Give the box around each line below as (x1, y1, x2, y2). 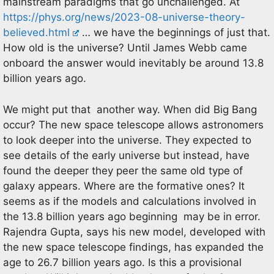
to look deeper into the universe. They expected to (3, 133, 251, 146)
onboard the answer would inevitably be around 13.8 (3, 57, 264, 69)
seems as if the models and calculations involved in (3, 194, 256, 207)
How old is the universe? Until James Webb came (3, 42, 247, 54)
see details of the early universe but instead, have (3, 149, 250, 161)
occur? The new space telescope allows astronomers (3, 118, 264, 131)
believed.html (3, 26, 70, 39)
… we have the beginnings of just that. (79, 26, 271, 39)
